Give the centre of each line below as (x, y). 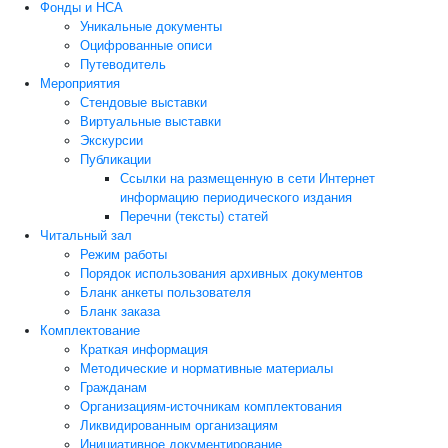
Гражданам (113, 387)
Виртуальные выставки (150, 121)
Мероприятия (80, 83)
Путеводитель (123, 64)
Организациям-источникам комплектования (211, 406)
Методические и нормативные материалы (206, 368)
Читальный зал (86, 235)
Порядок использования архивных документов (221, 273)
